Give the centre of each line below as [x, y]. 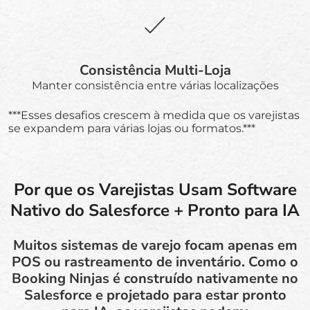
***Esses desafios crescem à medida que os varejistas [154, 115]
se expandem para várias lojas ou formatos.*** [132, 128]
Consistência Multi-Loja [155, 70]
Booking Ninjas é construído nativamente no [155, 278]
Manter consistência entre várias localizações [155, 85]
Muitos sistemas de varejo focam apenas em [155, 245]
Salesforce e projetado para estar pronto [155, 295]
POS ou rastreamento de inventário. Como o [155, 262]
